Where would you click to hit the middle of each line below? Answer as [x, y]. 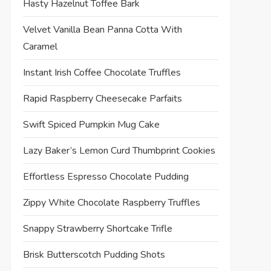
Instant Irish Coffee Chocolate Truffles [102, 72]
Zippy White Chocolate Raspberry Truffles [111, 202]
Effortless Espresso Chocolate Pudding [106, 176]
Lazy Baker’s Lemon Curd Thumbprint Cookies [119, 150]
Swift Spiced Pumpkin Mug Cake [91, 124]
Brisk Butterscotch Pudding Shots [94, 254]
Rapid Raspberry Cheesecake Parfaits [102, 98]
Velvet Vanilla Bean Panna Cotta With [102, 29]
